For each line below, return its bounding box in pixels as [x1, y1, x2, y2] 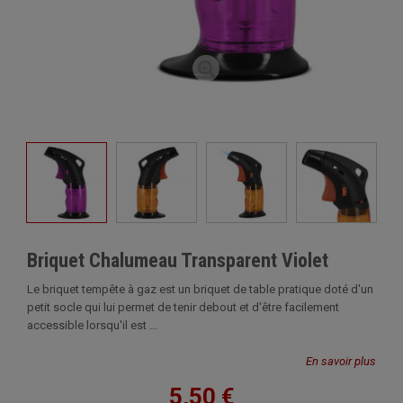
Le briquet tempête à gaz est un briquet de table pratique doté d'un [27, 282, 373, 296]
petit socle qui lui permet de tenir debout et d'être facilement [27, 300, 339, 314]
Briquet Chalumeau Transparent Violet [27, 249, 328, 272]
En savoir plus [306, 354, 376, 368]
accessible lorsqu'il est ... [27, 318, 157, 332]
